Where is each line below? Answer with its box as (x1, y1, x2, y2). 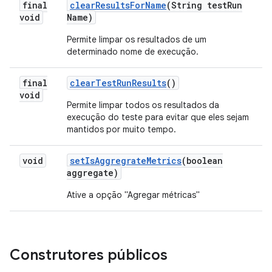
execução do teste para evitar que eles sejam (67, 112, 249, 123)
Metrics (146, 155, 182, 166)
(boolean (182, 155, 223, 166)
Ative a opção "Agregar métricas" (67, 189, 200, 200)
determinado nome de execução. (67, 46, 199, 57)
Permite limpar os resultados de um (67, 34, 206, 45)
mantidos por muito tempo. (67, 124, 176, 135)
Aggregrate (95, 155, 146, 166)
